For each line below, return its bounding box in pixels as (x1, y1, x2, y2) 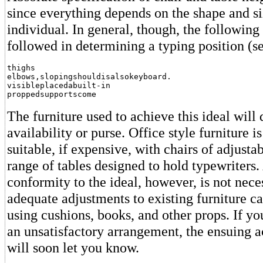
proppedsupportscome (7, 90, 96, 99)
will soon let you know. (7, 240, 139, 255)
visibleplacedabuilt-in (7, 81, 110, 90)
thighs (7, 63, 35, 72)
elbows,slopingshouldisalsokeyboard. (7, 72, 171, 81)
